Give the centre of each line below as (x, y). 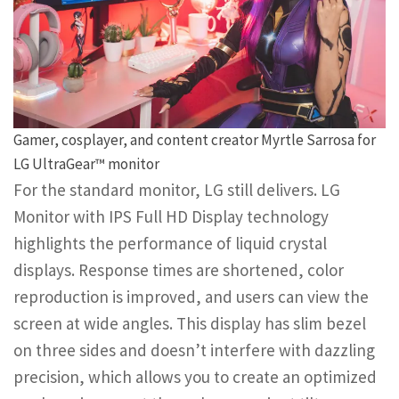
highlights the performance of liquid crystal (170, 243)
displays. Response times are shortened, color (179, 269)
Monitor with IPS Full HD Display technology (171, 216)
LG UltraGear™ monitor (86, 163)
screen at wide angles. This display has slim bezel (190, 323)
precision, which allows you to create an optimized (195, 376)
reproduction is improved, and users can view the (191, 296)
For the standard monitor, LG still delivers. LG (177, 189)
